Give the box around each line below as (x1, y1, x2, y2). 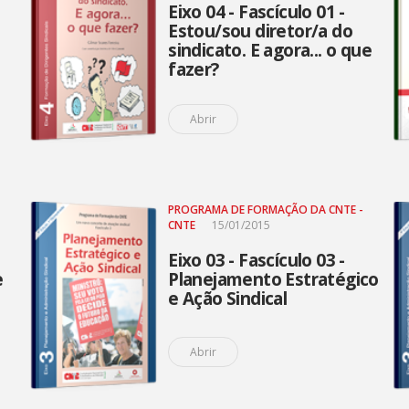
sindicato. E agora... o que (168, 38, 372, 62)
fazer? (168, 58, 219, 81)
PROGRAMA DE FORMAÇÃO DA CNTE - (168, 202, 364, 217)
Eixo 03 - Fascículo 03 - (168, 248, 345, 272)
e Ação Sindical (168, 287, 288, 310)
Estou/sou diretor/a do (168, 19, 352, 43)
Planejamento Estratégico (168, 267, 379, 291)
